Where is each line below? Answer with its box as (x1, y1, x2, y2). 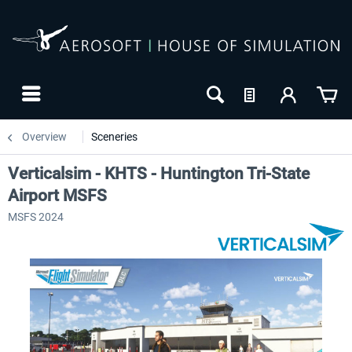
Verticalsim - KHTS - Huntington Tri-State (8, 164, 310, 183)
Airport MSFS (8, 186, 107, 205)
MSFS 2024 (8, 211, 64, 223)
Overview (22, 130, 67, 143)
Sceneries (91, 130, 137, 143)
